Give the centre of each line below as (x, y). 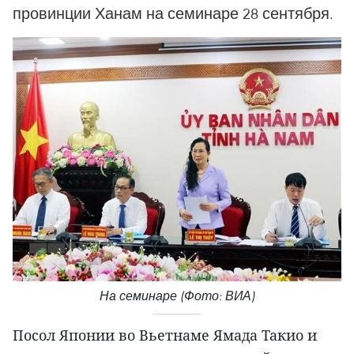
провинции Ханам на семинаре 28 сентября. (173, 13)
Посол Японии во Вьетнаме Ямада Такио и (165, 335)
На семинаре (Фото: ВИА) (177, 296)
